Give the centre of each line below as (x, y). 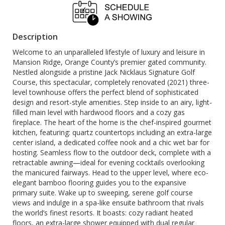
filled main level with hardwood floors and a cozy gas (99, 112)
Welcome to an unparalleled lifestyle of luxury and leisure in (109, 52)
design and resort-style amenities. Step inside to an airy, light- (112, 102)
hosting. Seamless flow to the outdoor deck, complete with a (112, 152)
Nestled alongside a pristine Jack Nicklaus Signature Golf (104, 72)
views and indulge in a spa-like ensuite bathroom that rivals (108, 203)
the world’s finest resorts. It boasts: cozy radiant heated (103, 213)
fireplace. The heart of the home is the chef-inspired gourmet (112, 122)
